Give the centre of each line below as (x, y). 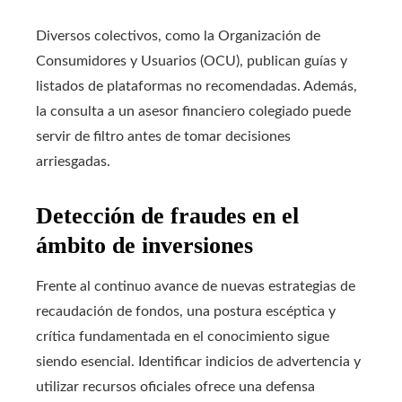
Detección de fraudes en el (167, 216)
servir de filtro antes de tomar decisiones (163, 136)
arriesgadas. (73, 162)
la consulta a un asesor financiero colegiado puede (193, 111)
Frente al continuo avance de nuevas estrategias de (196, 286)
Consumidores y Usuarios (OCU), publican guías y (192, 61)
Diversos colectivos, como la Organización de (178, 36)
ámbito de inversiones (144, 245)
